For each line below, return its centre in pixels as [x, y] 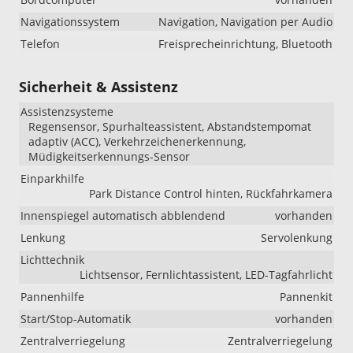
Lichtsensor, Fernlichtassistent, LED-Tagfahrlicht [206, 274]
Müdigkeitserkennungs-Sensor [109, 156]
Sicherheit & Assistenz [98, 86]
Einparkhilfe [52, 178]
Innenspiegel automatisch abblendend [123, 215]
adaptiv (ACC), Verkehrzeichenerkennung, [137, 141]
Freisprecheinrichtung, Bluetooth [245, 43]
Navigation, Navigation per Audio [245, 21]
